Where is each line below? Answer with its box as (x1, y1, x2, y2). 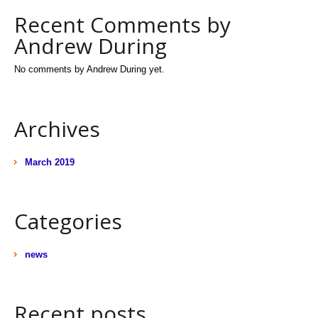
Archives (14, 114, 100, 144)
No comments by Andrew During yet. (14, 64, 165, 75)
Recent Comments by (14, 10, 231, 40)
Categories (14, 207, 122, 236)
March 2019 (25, 157, 75, 168)
